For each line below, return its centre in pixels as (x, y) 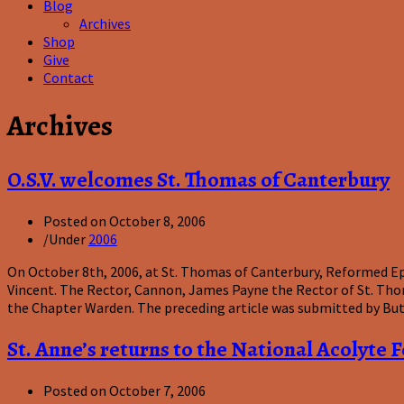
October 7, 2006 (157, 390)
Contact (69, 78)
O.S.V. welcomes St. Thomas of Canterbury (198, 179)
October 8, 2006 (157, 220)
